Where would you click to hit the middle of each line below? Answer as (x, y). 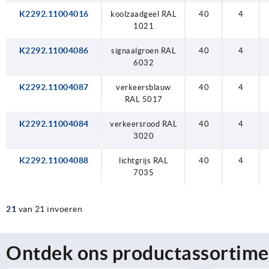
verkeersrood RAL (144, 124)
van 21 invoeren (50, 209)
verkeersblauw (144, 87)
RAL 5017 (144, 99)
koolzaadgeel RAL (144, 14)
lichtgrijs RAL (144, 160)
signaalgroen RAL (144, 50)
